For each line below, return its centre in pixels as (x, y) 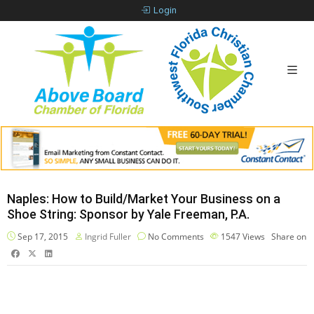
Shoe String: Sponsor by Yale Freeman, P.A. (128, 214)
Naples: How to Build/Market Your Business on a (144, 198)
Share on (289, 236)
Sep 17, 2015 (42, 236)
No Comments (175, 236)
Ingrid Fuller (108, 236)
